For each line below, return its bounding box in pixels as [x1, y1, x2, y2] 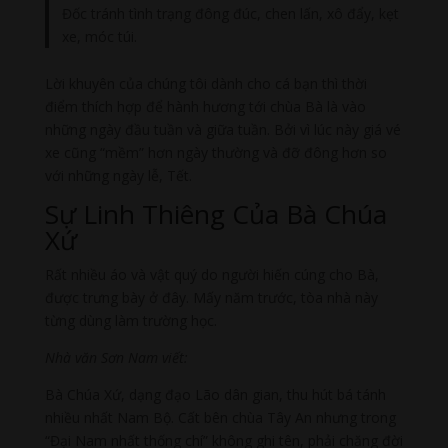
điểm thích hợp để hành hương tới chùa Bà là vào [44, 97, 366, 117]
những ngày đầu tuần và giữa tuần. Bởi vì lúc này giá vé [44, 120, 401, 140]
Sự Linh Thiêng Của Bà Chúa [44, 196, 387, 233]
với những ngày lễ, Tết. [44, 166, 192, 186]
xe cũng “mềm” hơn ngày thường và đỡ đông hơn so [44, 143, 387, 163]
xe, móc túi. [62, 26, 138, 46]
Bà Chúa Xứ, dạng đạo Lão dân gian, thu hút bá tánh [44, 385, 386, 405]
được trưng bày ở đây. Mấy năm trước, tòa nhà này [44, 288, 378, 308]
